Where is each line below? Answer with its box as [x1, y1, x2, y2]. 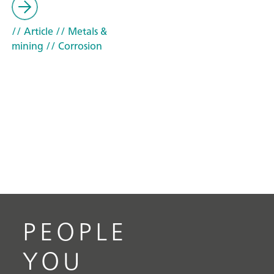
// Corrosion [43, 37, 102, 54]
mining [12, 37, 43, 54]
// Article [12, 22, 53, 40]
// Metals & [53, 22, 107, 40]
